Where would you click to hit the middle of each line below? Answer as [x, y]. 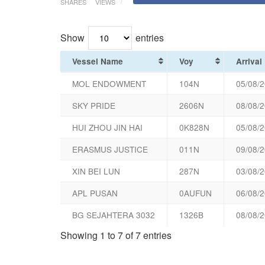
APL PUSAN [95, 193]
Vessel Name [98, 61]
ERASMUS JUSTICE [110, 149]
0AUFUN [195, 193]
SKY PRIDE [94, 105]
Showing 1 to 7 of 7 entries [116, 235]
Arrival [249, 61]
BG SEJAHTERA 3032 [114, 214]
